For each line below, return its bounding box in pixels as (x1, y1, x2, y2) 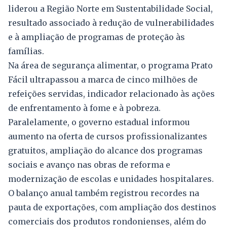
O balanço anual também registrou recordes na (8, 188, 199, 199)
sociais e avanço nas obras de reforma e (8, 160, 170, 170)
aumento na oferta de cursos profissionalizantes (8, 131, 207, 142)
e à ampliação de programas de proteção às (8, 32, 185, 43)
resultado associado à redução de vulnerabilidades (8, 18, 214, 28)
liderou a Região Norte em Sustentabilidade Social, (8, 4, 213, 14)
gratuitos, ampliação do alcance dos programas (8, 145, 203, 156)
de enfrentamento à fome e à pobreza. (8, 103, 161, 113)
